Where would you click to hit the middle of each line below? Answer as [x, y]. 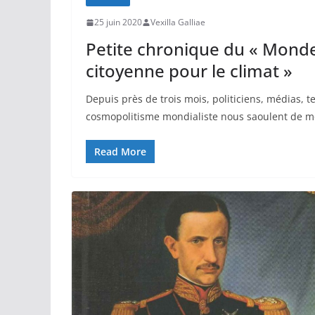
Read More [120, 152]
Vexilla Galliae [178, 22]
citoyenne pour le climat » [189, 71]
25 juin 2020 [118, 22]
